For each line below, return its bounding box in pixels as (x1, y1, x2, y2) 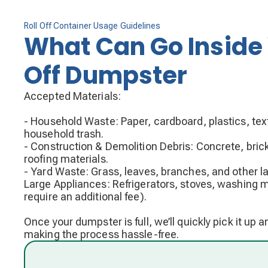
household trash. (24, 127, 104, 140)
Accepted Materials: (24, 89, 121, 102)
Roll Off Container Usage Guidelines (24, 20, 161, 31)
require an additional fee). (24, 190, 147, 203)
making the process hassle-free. (24, 227, 179, 240)
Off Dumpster (24, 58, 188, 92)
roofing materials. (24, 152, 108, 165)
